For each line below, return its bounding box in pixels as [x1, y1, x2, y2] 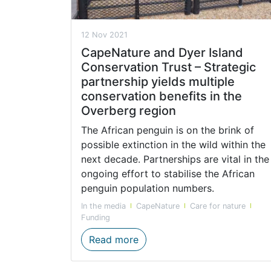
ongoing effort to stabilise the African [81, 167, 255, 180]
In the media [81, 201, 126, 211]
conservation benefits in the [81, 88, 242, 103]
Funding [81, 212, 110, 222]
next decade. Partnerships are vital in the [81, 152, 269, 165]
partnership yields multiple [81, 74, 235, 89]
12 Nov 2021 [81, 30, 128, 39]
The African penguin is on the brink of [81, 123, 254, 136]
